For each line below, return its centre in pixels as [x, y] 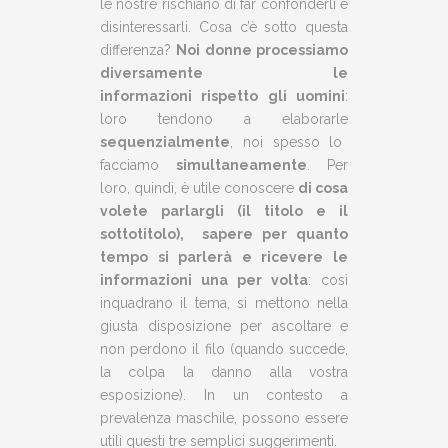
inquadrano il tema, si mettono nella [224, 303]
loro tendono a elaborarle [224, 119]
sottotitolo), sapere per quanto [224, 234]
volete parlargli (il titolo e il [224, 211]
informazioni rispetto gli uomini [222, 96]
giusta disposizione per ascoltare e [224, 326]
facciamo [138, 165]
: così [328, 280]
